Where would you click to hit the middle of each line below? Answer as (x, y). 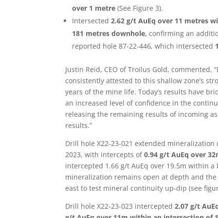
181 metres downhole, (111, 33)
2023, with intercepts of (105, 154)
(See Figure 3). (139, 8)
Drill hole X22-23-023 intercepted (120, 206)
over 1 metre (94, 8)
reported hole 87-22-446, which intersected (144, 46)
